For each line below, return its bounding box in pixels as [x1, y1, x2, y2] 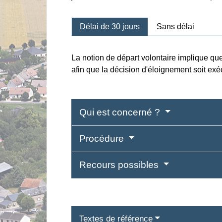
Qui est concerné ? [79, 107, 163, 117]
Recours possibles [79, 159, 162, 170]
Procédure [79, 133, 127, 144]
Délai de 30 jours [80, 22, 140, 31]
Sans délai [157, 22, 195, 31]
